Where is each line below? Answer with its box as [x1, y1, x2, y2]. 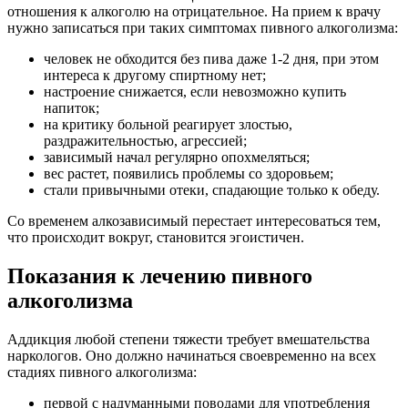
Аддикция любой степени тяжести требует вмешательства [7, 331, 370, 348]
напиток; [44, 100, 99, 117]
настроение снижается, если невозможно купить [44, 84, 346, 100]
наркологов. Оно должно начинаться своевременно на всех [7, 348, 376, 364]
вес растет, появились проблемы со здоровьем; [44, 166, 333, 182]
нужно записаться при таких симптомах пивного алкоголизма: [7, 20, 398, 36]
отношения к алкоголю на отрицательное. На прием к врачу [7, 4, 381, 20]
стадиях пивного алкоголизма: [7, 364, 197, 381]
